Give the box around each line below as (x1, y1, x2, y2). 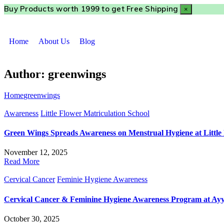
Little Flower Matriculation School (40, 108, 149, 117)
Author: (4, 67, 48, 80)
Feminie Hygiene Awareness (57, 175, 147, 184)
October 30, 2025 (4, 214, 59, 223)
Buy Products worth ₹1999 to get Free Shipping (4, 4, 178, 13)
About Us (38, 36, 69, 45)
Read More (4, 157, 39, 166)
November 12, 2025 (4, 148, 67, 157)
